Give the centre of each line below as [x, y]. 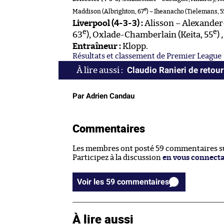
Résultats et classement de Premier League [147, 56]
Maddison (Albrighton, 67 [108, 12]
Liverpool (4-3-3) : [108, 23]
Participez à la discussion [117, 158]
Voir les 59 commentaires [143, 182]
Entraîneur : [97, 46]
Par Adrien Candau [103, 96]
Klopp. [134, 46]
